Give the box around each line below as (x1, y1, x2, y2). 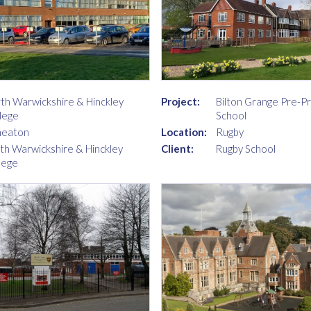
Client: (161, 142, 194, 155)
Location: (161, 126, 207, 139)
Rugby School (215, 142, 276, 155)
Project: (161, 95, 200, 108)
